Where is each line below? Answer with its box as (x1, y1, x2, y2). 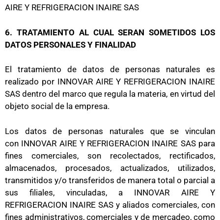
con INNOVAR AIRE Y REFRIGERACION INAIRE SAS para (5, 138, 215, 148)
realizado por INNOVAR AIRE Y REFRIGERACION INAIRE (5, 77, 215, 86)
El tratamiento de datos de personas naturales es (5, 64, 215, 74)
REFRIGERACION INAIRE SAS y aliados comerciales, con (5, 199, 215, 210)
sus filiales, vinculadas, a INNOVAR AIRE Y (5, 187, 215, 197)
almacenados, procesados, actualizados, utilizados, (5, 163, 215, 173)
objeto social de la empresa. (5, 101, 110, 111)
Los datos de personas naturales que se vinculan (5, 126, 215, 136)
